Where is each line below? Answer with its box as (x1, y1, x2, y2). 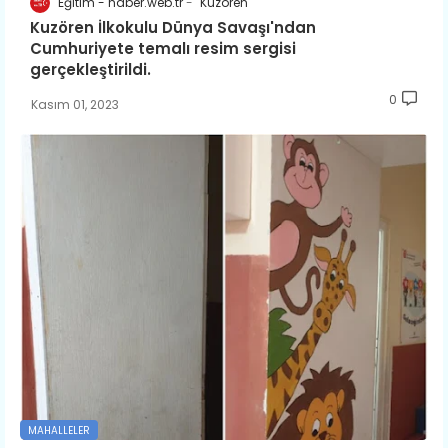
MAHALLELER (28, 423, 90, 439)
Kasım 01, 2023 (31, 96, 119, 114)
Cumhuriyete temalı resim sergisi (30, 38, 296, 60)
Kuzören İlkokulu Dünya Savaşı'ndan (30, 17, 316, 39)
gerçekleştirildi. (30, 59, 151, 81)
